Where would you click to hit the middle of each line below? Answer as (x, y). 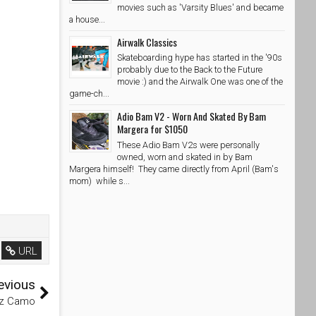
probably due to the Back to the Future (190, 70)
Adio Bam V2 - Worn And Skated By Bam (192, 116)
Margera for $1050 (152, 129)
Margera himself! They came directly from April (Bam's (174, 169)
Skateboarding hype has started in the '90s (200, 58)
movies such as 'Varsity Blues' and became (200, 7)
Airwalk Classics (147, 42)
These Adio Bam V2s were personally (188, 145)
